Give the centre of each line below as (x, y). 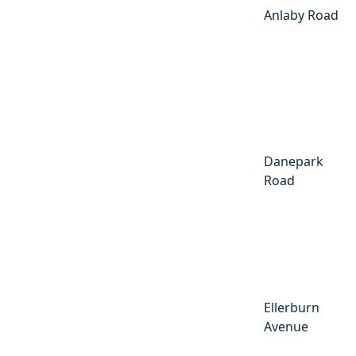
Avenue (286, 326)
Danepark (294, 161)
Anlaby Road (301, 15)
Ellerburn (292, 307)
